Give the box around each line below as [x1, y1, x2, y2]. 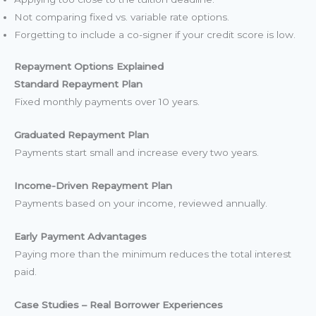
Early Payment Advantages [14, 230, 147, 242]
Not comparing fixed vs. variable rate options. [14, 11, 229, 23]
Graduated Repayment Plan [14, 129, 149, 141]
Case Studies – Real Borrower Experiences [14, 298, 223, 310]
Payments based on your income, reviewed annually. [14, 197, 267, 209]
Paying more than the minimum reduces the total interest [14, 248, 291, 260]
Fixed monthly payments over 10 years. [14, 96, 200, 108]
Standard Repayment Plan [14, 78, 142, 90]
